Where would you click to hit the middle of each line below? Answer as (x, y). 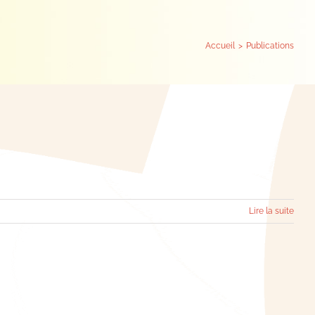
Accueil (220, 45)
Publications (270, 45)
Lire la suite (271, 211)
